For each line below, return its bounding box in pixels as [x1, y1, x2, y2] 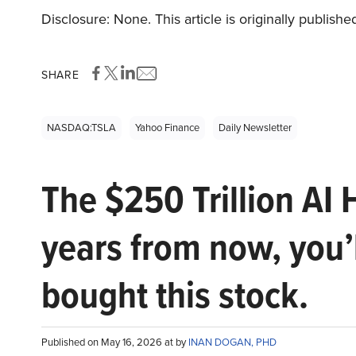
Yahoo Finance [135, 120, 199, 136]
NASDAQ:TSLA [47, 120, 116, 136]
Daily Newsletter [219, 120, 292, 136]
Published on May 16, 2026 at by [41, 335, 188, 350]
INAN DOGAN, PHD [188, 335, 277, 350]
